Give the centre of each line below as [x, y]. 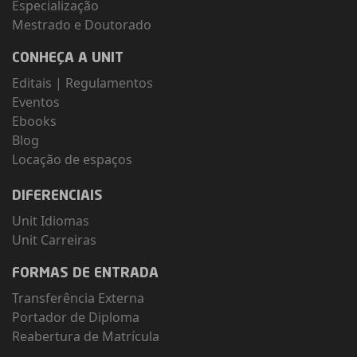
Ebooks [34, 122]
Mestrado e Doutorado [82, 25]
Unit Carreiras [54, 240]
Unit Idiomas [51, 221]
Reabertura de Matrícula [86, 337]
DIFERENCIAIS [57, 197]
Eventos [36, 102]
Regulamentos [109, 83]
